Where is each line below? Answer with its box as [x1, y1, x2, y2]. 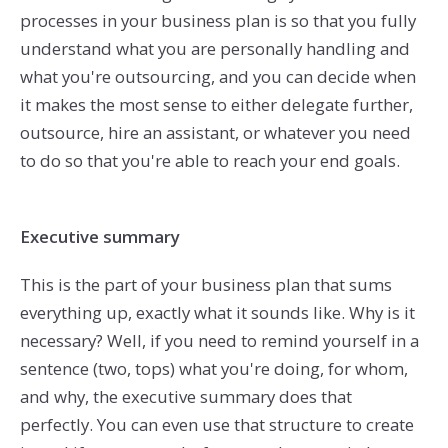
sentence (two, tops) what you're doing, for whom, [19, 356, 408, 380]
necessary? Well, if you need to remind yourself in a [19, 328, 419, 352]
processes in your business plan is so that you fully [19, 8, 416, 32]
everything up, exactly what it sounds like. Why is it [19, 300, 415, 324]
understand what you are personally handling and [19, 36, 410, 60]
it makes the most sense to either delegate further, [19, 92, 413, 116]
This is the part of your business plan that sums [19, 272, 392, 296]
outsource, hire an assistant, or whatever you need [19, 120, 411, 144]
